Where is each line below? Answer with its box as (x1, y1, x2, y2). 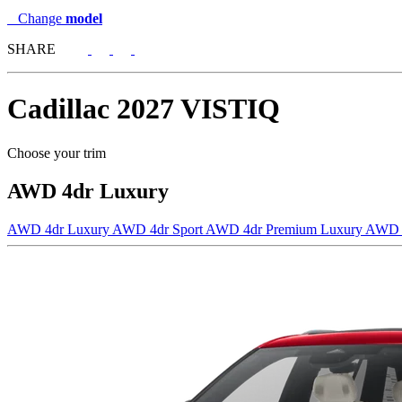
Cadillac (7, 92, 109, 126)
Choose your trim (7, 144, 106, 161)
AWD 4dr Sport (112, 221, 205, 237)
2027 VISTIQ (117, 92, 280, 126)
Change (14, 11, 66, 26)
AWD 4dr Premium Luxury (205, 221, 365, 237)
